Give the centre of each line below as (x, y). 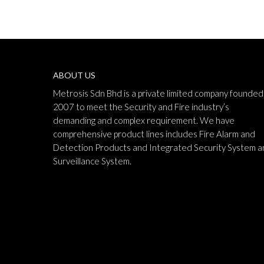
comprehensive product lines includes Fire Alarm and (154, 134)
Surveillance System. (92, 161)
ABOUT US (74, 75)
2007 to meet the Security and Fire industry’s (141, 107)
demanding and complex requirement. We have (144, 120)
